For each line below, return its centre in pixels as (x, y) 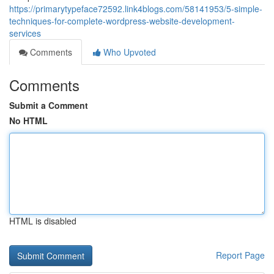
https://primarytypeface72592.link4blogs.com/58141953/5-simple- (136, 9)
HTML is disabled (43, 221)
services (25, 33)
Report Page (240, 255)
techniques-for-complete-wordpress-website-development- (122, 21)
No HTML (28, 120)
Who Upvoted (128, 52)
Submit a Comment (49, 105)
